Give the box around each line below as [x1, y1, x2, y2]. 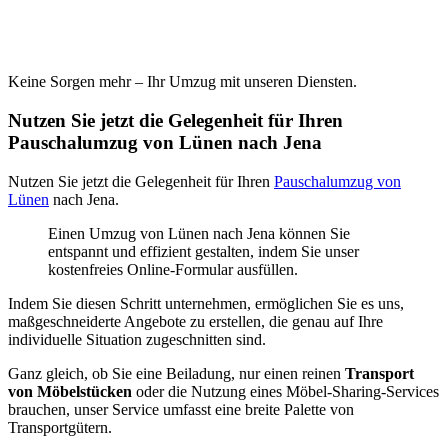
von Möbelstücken [8, 382, 136, 400]
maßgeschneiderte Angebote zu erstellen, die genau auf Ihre [8, 312, 383, 330]
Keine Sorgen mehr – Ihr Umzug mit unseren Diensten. [8, 73, 357, 91]
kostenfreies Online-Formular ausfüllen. [48, 260, 298, 278]
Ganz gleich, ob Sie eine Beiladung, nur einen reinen [8, 364, 345, 382]
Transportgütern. [8, 418, 112, 436]
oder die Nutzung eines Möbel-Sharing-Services [136, 382, 439, 400]
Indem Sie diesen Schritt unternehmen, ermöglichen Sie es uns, [8, 294, 404, 312]
